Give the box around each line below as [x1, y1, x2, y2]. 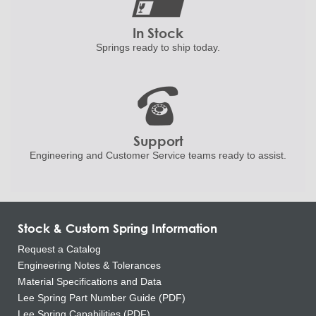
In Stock [133, 24, 183, 41]
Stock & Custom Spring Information [18, 221, 217, 235]
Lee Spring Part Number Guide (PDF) [18, 291, 186, 303]
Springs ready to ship [96, 42, 190, 53]
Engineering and [30, 150, 103, 161]
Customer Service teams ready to [103, 150, 255, 161]
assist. [255, 150, 286, 161]
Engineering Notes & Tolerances [18, 259, 161, 271]
